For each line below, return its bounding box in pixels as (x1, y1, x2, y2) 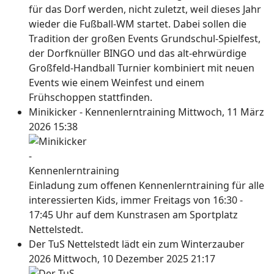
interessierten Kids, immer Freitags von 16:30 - (29, 193, 243, 207)
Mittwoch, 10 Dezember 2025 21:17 (53, 252, 215, 265)
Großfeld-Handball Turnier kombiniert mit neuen (29, 61, 254, 75)
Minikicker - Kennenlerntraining (29, 105, 178, 119)
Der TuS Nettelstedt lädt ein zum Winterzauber (29, 237, 245, 251)
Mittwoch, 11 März (178, 105, 264, 119)
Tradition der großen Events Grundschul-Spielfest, (29, 32, 261, 45)
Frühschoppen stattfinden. (29, 91, 152, 104)
